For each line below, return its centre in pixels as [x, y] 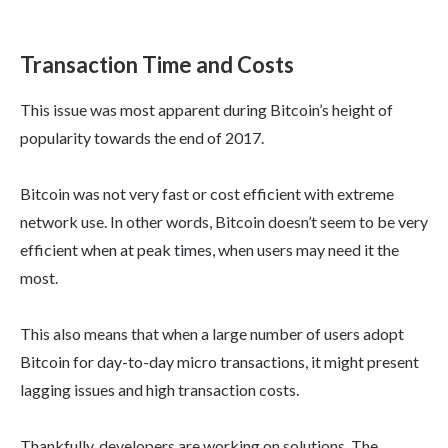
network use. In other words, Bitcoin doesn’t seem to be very [224, 222]
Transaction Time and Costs [157, 65]
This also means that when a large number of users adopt [212, 334]
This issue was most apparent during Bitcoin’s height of [206, 110]
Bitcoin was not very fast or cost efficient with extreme [207, 194]
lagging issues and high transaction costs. [159, 390]
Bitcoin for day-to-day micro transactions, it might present [219, 362]
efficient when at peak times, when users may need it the [209, 250]
